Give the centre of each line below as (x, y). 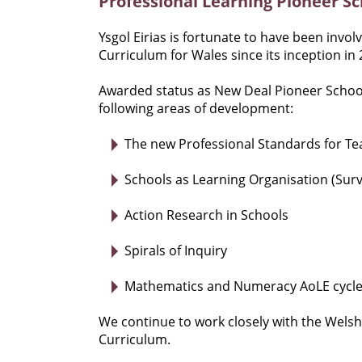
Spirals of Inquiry (176, 251)
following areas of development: (196, 109)
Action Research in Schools (206, 215)
